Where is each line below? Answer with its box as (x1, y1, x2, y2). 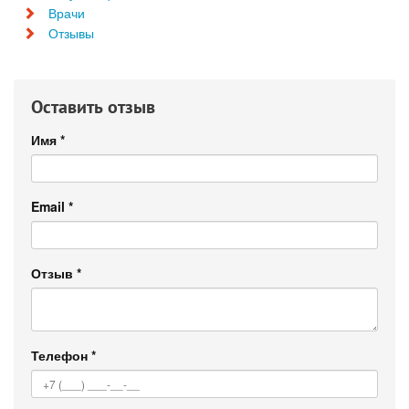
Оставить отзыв (31, 94, 155, 119)
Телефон (31, 345, 91, 364)
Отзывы (48, 23, 94, 42)
